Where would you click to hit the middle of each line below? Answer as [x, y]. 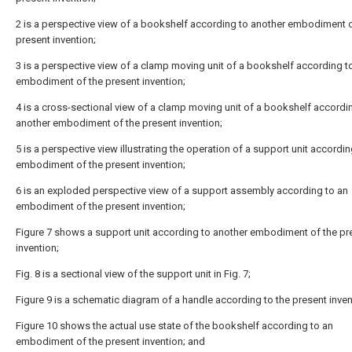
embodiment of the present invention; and [110, 341]
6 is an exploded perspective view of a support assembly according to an [182, 191]
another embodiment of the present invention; [119, 123]
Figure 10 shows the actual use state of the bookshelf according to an [174, 326]
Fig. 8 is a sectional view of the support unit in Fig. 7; [133, 274]
